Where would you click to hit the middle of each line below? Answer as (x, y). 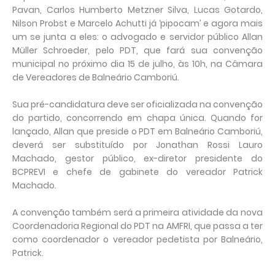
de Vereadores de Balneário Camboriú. (96, 78)
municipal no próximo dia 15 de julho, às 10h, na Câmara (137, 64)
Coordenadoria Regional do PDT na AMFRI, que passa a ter (137, 226)
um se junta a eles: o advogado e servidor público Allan (137, 37)
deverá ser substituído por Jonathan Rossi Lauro (137, 145)
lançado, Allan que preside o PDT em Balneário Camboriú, (137, 132)
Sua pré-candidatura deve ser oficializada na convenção (137, 105)
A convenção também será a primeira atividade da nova (137, 213)
